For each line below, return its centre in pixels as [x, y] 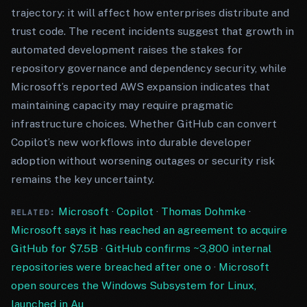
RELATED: [33, 212]
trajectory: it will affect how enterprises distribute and [150, 13]
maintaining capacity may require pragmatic [122, 105]
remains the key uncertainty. [83, 179]
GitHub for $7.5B [54, 248]
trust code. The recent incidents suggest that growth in [152, 31]
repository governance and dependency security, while [149, 68]
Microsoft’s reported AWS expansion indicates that [140, 87]
